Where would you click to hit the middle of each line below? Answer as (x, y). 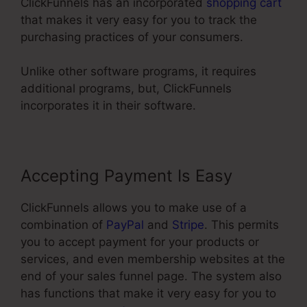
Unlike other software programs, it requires (138, 72)
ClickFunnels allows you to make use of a (134, 208)
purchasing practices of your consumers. (132, 37)
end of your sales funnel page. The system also (151, 277)
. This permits (242, 225)
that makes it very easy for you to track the (139, 20)
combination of (63, 225)
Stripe (188, 225)
